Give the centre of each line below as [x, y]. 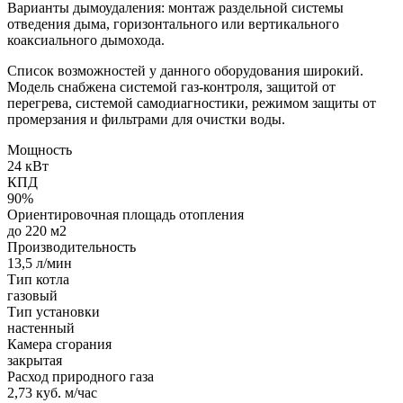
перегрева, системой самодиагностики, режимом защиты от [192, 103]
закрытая [35, 360]
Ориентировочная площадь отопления [125, 214]
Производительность [72, 246]
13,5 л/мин [40, 263]
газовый [32, 295]
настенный [41, 327]
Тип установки [54, 311]
